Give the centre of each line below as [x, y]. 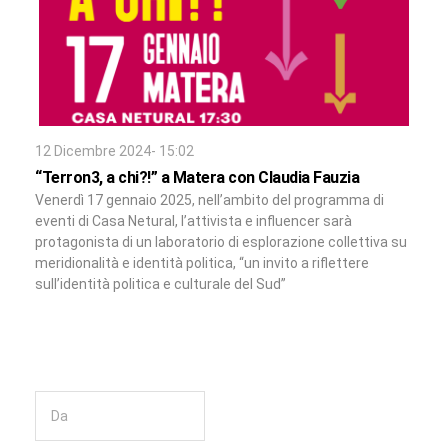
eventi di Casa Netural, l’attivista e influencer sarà [193, 221]
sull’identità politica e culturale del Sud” [160, 284]
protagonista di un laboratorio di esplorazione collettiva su [221, 242]
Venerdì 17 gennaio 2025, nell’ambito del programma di [209, 200]
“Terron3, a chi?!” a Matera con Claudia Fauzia [197, 178]
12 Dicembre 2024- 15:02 [114, 151]
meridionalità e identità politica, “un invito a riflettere [202, 263]
